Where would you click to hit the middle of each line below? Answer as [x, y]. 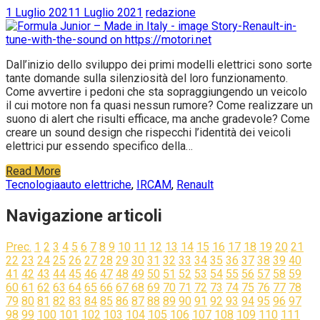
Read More [33, 171]
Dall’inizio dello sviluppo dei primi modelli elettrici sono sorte [159, 64]
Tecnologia [33, 184]
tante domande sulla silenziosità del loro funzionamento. [147, 78]
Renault [195, 184]
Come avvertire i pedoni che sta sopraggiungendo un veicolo [156, 91]
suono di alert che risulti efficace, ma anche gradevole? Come [158, 119]
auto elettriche [96, 184]
